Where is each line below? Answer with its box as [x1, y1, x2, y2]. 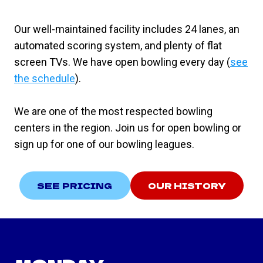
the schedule [14, 72, 75, 85]
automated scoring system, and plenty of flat [14, 39, 222, 52]
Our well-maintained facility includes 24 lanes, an [14, 22, 240, 35]
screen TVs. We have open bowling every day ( [14, 55, 230, 68]
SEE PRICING [36, 179, 113, 191]
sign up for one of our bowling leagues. [14, 137, 194, 150]
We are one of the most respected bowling [14, 104, 213, 117]
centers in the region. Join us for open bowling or [14, 121, 241, 134]
